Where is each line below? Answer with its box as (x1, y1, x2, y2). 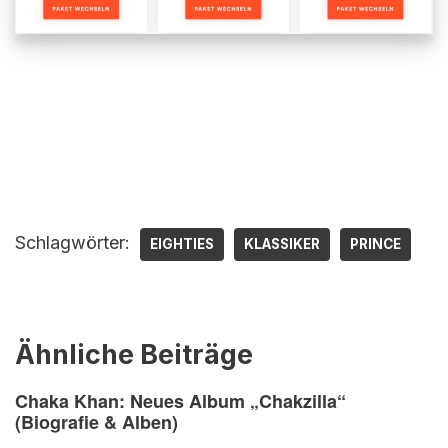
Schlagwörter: (15, 231, 130, 253)
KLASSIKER (244, 235, 320, 252)
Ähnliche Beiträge (15, 337, 253, 371)
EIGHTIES (150, 235, 214, 252)
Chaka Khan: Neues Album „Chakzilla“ (15, 388, 346, 415)
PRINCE (350, 235, 401, 252)
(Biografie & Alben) (15, 409, 178, 436)
